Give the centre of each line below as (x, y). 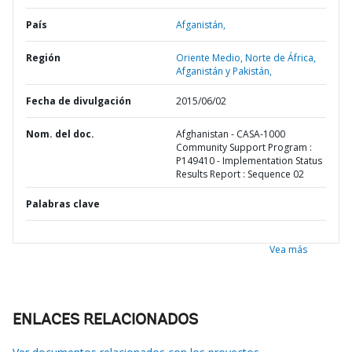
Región (43, 58)
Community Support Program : (244, 147)
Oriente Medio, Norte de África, (246, 58)
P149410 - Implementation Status (249, 161)
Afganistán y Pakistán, (224, 71)
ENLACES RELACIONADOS (105, 321)
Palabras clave (63, 204)
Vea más (288, 249)
